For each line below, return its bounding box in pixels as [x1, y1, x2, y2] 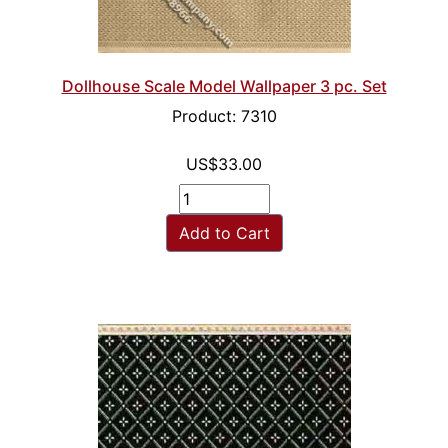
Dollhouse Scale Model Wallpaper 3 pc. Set [61, 76, 387, 97]
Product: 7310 [171, 106, 277, 127]
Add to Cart [178, 223, 270, 244]
